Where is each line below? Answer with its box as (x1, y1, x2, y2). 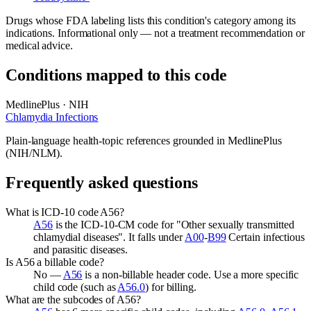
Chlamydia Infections (6, 110, 99, 123)
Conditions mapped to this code (6, 65, 227, 84)
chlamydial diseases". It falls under (33, 230, 185, 243)
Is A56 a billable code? (6, 255, 105, 268)
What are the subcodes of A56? (6, 293, 141, 305)
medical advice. (6, 39, 73, 51)
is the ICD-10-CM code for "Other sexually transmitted (52, 218, 294, 230)
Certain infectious (226, 230, 305, 243)
